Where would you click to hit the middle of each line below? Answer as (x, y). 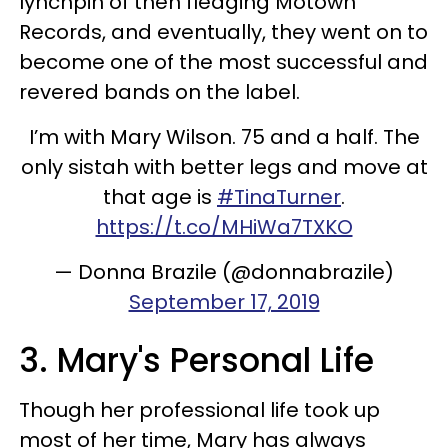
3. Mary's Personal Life (196, 360)
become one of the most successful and (223, 62)
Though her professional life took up (199, 410)
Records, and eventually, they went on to (223, 32)
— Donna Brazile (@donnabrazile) (224, 272)
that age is (160, 197)
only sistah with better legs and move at (224, 167)
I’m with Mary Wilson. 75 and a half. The (224, 137)
